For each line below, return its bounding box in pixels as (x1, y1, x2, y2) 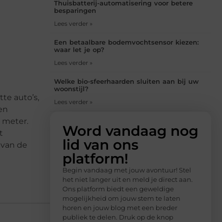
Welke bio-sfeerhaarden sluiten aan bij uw (54, 77, 199, 85)
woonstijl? (54, 84, 89, 93)
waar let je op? (54, 45, 105, 54)
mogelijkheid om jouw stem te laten (62, 194, 180, 202)
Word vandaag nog (62, 122, 198, 139)
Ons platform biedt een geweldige (62, 184, 174, 193)
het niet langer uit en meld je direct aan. (62, 175, 193, 183)
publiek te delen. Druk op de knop (62, 213, 173, 221)
